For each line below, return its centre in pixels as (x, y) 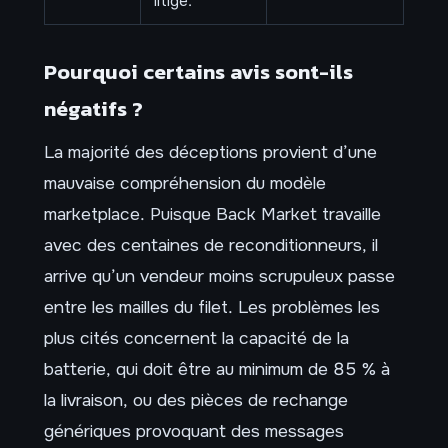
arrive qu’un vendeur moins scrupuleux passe (219, 276)
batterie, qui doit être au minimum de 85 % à (217, 369)
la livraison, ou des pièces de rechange (196, 400)
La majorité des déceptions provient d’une (210, 152)
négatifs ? (93, 109)
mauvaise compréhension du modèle (185, 183)
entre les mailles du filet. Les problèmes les (212, 307)
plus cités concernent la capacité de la (196, 338)
